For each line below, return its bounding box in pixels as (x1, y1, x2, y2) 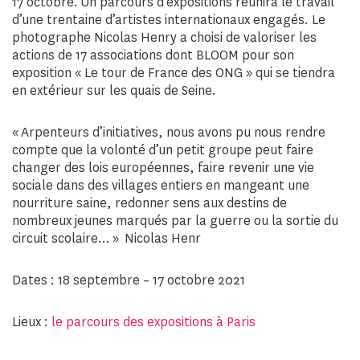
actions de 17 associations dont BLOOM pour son (12, 47, 294, 63)
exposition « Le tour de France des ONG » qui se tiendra (12, 64, 335, 81)
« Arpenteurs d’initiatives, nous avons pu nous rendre (12, 124, 325, 141)
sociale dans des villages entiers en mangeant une (12, 177, 309, 194)
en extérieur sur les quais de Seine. (12, 82, 216, 99)
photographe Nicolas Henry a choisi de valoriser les (12, 29, 317, 46)
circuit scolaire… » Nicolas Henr (12, 230, 201, 247)
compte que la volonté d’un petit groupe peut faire (12, 141, 313, 158)
